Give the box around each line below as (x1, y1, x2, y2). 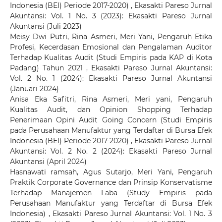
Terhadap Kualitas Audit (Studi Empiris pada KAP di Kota (9, 53, 213, 62)
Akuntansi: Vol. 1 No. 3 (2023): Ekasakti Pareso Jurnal (9, 11, 213, 20)
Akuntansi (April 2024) (9, 157, 87, 166)
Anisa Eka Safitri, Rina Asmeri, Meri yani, (9, 94, 178, 104)
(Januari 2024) (9, 84, 59, 93)
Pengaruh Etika (157, 32, 213, 41)
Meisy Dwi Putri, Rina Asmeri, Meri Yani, (9, 32, 158, 41)
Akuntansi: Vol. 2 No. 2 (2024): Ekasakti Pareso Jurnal (9, 146, 213, 156)
